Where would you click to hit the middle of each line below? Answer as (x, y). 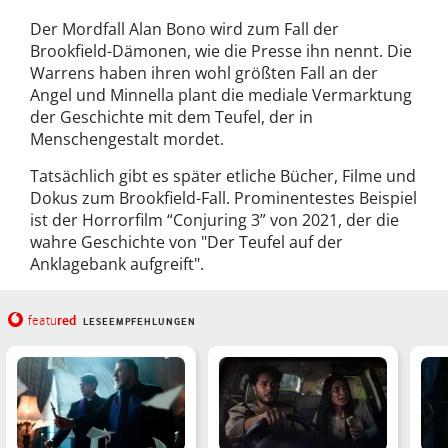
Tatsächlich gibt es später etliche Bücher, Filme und (223, 175)
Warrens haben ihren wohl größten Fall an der (204, 72)
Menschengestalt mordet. (127, 138)
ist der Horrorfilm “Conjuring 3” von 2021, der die (214, 219)
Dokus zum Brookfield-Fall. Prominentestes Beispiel (223, 197)
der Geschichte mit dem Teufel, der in (171, 116)
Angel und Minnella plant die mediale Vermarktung (221, 94)
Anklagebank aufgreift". (117, 263)
